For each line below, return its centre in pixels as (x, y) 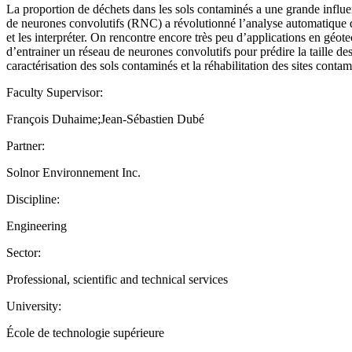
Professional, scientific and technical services (117, 279)
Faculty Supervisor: (55, 92)
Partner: (26, 145)
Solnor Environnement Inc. (73, 172)
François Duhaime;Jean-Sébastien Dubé (105, 119)
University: (34, 306)
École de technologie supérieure (85, 332)
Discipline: (33, 199)
